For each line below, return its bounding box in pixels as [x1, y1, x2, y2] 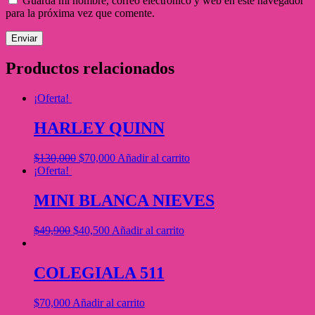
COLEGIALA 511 [34, 263, 165, 282]
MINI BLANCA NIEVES [34, 191, 214, 210]
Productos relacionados [6, 59, 174, 78]
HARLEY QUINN [34, 119, 165, 138]
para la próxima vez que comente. [6, 6, 155, 19]
